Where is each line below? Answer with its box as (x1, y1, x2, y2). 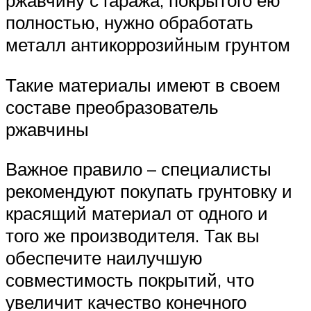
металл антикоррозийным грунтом (6, 33, 290, 56)
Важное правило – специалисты (6, 158, 271, 180)
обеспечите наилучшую (6, 246, 203, 269)
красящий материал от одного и (6, 202, 268, 225)
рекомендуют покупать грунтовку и (6, 180, 292, 203)
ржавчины (6, 117, 89, 140)
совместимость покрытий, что (6, 269, 254, 292)
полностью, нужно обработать (6, 11, 253, 34)
